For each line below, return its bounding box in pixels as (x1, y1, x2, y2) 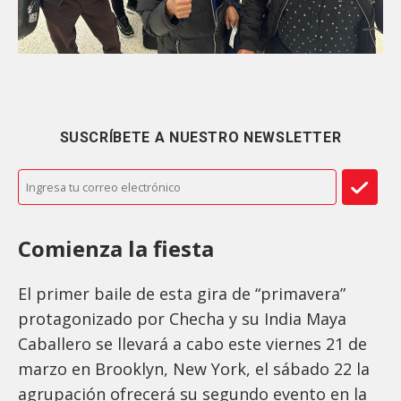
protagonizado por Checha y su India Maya (18, 308, 346, 330)
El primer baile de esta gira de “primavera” (18, 283, 346, 305)
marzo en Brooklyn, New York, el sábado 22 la (18, 358, 370, 380)
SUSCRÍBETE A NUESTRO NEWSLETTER (59, 129, 342, 147)
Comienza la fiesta (18, 234, 219, 264)
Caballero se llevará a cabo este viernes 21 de (18, 333, 367, 355)
